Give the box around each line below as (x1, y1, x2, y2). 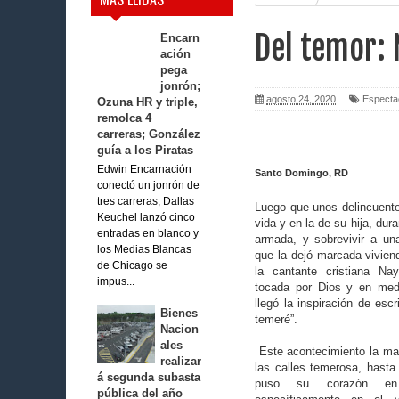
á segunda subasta (96, 370, 200, 384)
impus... (96, 275, 134, 287)
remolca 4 (96, 111, 151, 126)
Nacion (160, 322, 199, 336)
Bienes (160, 305, 198, 320)
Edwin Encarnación (96, 163, 191, 175)
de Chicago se (96, 259, 167, 271)
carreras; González (96, 127, 200, 142)
